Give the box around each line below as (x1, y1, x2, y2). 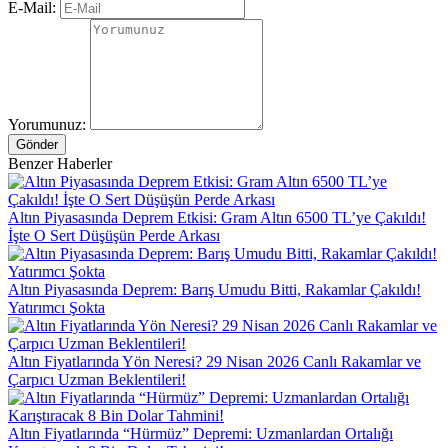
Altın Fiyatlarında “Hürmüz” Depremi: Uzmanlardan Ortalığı (8, 424, 393, 442)
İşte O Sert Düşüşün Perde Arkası (8, 226, 220, 244)
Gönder (16, 136, 58, 152)
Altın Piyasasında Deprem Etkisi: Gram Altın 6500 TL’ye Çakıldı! (8, 208, 426, 226)
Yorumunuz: (8, 115, 86, 133)
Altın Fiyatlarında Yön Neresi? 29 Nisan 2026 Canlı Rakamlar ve (8, 352, 421, 370)
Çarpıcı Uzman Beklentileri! (8, 370, 186, 388)
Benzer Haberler (8, 154, 112, 172)
